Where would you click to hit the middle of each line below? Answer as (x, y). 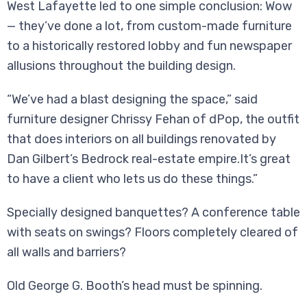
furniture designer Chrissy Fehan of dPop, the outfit (153, 120)
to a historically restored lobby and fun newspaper (149, 46)
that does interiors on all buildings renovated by (142, 139)
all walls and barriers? (66, 253)
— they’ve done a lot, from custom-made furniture (149, 26)
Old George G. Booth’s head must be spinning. (135, 286)
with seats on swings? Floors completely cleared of (152, 233)
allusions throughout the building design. (121, 66)
